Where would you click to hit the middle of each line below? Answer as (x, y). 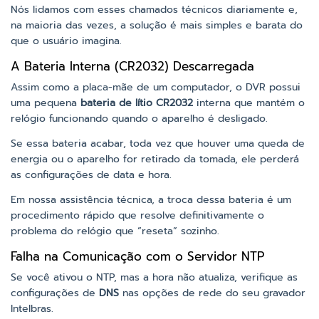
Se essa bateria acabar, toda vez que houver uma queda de (158, 144)
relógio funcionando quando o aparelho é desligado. (139, 119)
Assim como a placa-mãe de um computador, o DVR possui (156, 88)
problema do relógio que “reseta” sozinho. (115, 231)
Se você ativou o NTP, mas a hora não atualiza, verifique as (154, 278)
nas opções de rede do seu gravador (212, 293)
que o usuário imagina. (66, 41)
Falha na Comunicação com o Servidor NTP (137, 257)
